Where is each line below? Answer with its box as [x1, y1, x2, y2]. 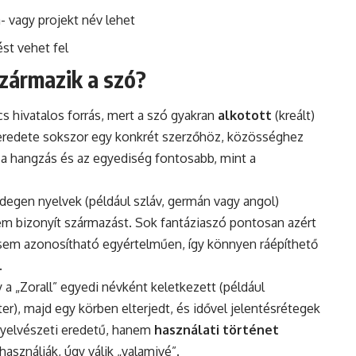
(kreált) [272, 106, 315, 123]
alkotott [218, 106, 272, 123]
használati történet [154, 321, 279, 338]
